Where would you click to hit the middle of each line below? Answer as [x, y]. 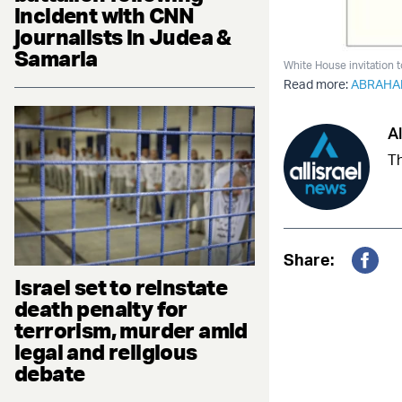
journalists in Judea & [123, 36]
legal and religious [106, 352]
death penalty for [101, 309]
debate [50, 374]
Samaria [56, 58]
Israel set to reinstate [121, 288]
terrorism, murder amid [131, 331]
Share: [309, 259]
